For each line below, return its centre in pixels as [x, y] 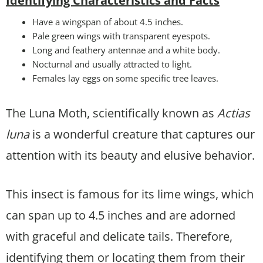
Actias [234, 113]
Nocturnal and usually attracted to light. [112, 64]
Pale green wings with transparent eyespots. [121, 36]
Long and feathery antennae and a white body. [126, 50]
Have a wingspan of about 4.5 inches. [108, 21]
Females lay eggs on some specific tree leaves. [125, 78]
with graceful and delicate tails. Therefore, [119, 236]
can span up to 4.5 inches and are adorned [121, 215]
